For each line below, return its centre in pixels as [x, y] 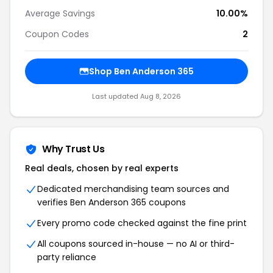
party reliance [67, 257]
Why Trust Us [73, 149]
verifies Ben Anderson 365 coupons [112, 202]
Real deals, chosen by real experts [102, 168]
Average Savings [60, 13]
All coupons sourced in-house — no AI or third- [136, 244]
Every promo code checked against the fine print [142, 223]
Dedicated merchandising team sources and [133, 189]
